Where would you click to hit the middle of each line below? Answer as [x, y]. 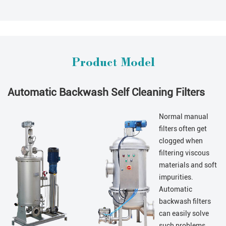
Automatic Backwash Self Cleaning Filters [106, 93]
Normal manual [184, 117]
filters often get [183, 129]
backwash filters [185, 202]
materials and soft [188, 165]
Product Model [113, 64]
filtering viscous [184, 153]
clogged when [181, 141]
